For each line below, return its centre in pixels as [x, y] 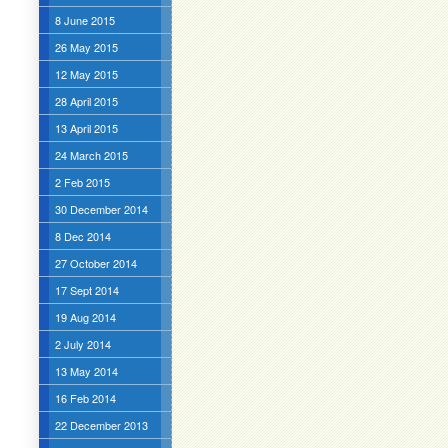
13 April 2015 [86, 128]
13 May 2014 [86, 371]
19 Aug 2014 [85, 317]
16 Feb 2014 [85, 398]
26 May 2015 [86, 47]
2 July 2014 [82, 344]
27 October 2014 [95, 263]
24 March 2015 [91, 155]
